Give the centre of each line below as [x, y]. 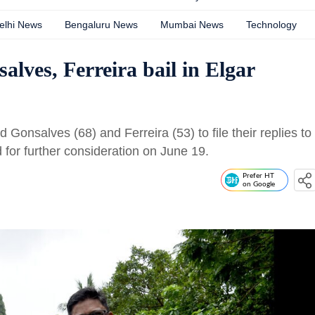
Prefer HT [258, 176]
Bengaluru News [101, 25]
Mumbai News [192, 25]
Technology [271, 25]
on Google [259, 184]
